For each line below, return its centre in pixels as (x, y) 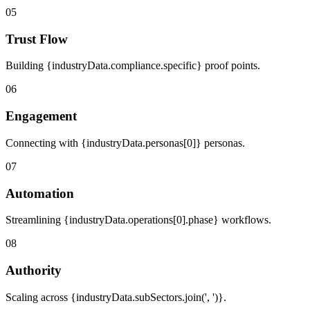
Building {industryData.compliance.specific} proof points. (133, 66)
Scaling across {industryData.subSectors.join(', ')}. (116, 297)
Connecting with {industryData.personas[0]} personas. (125, 143)
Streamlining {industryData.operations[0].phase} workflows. (138, 220)
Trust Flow (37, 39)
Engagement (41, 116)
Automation (40, 193)
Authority (34, 271)
